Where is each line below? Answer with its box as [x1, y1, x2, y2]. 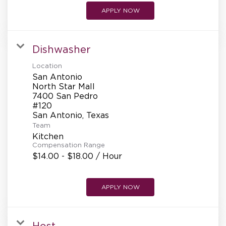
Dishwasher [32, 43, 91, 55]
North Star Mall [32, 81, 95, 91]
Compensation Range [32, 141, 105, 149]
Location [32, 62, 62, 70]
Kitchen [32, 131, 64, 141]
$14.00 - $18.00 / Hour [32, 151, 122, 160]
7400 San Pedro [32, 91, 98, 100]
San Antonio [32, 72, 82, 81]
